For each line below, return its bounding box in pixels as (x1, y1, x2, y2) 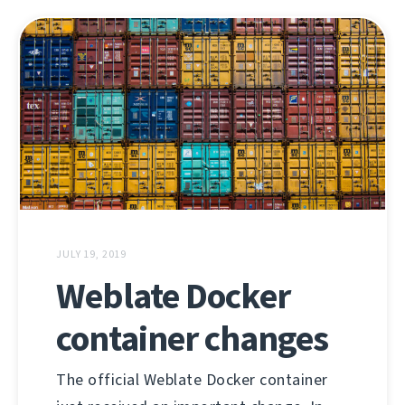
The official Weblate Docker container (56, 369, 328, 391)
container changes (56, 315, 328, 363)
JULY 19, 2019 (56, 247, 127, 262)
